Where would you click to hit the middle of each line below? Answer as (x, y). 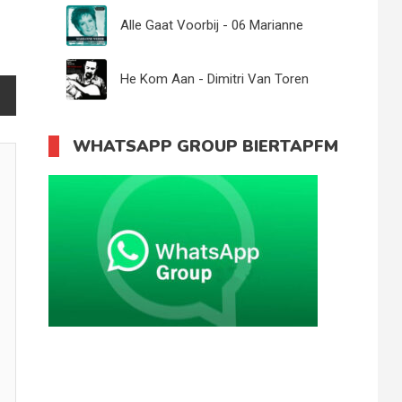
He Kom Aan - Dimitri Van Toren (215, 79)
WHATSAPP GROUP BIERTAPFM (206, 146)
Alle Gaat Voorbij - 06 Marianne (212, 25)
